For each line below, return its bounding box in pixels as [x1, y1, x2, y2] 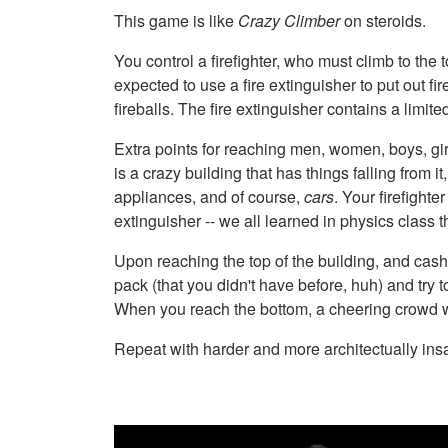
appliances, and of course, [114, 184, 304, 208]
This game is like [114, 8, 238, 32]
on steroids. [340, 8, 426, 32]
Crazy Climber [238, 8, 340, 32]
